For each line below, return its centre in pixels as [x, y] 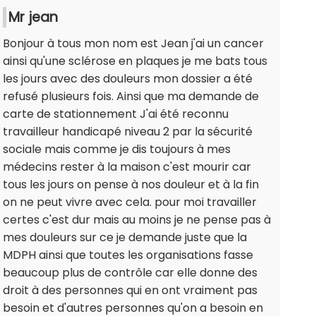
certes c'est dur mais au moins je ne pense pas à [137, 220]
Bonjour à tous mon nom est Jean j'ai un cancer [133, 44]
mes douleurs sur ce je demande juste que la [125, 238]
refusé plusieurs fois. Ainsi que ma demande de [131, 97]
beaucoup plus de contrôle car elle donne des [130, 273]
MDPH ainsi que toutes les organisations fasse [128, 255]
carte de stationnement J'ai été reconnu [116, 114]
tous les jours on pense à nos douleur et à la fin [131, 185]
